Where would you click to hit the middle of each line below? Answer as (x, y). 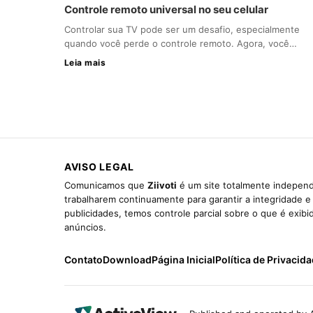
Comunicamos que (106, 185)
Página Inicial (183, 259)
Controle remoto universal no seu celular (166, 9)
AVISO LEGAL (99, 166)
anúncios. (85, 227)
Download (127, 259)
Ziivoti (162, 185)
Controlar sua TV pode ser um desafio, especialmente (182, 29)
